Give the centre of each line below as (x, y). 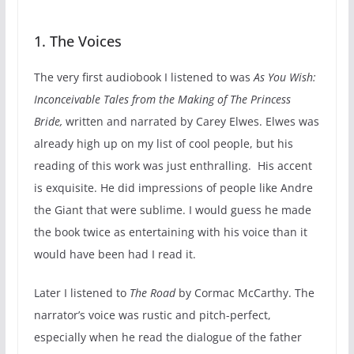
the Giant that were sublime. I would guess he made (172, 209)
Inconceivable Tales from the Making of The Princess (162, 99)
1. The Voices (77, 41)
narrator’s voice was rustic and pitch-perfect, (152, 314)
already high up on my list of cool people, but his (163, 143)
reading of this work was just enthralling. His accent (173, 165)
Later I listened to (81, 292)
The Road (154, 292)
